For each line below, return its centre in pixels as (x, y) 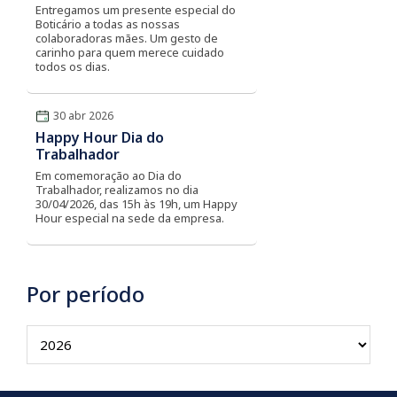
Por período (86, 294)
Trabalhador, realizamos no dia (117, 190)
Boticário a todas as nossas (108, 24)
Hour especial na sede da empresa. (130, 218)
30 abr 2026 (83, 116)
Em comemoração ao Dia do (109, 175)
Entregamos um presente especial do (136, 10)
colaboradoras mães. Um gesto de (127, 38)
